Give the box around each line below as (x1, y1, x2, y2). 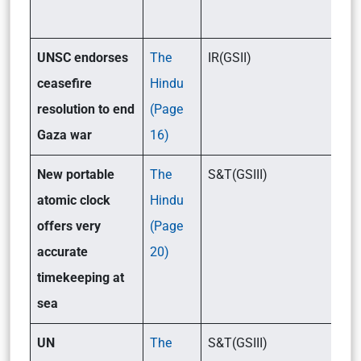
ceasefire (37, 76, 92, 91)
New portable (37, 167, 114, 182)
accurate (37, 244, 88, 259)
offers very (37, 218, 101, 234)
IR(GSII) (208, 50, 251, 65)
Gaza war (37, 127, 92, 143)
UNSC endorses (37, 50, 128, 65)
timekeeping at (37, 270, 124, 285)
